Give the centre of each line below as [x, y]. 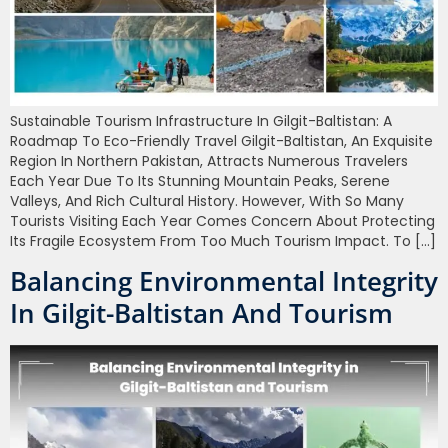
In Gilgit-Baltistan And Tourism [201, 313]
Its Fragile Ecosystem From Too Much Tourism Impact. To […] [223, 240]
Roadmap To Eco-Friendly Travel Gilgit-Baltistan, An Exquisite [221, 140]
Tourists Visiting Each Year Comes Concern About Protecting [222, 220]
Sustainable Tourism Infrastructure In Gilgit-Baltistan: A [201, 120]
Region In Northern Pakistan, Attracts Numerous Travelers [209, 160]
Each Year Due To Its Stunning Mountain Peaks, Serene [200, 180]
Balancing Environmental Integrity [224, 281]
